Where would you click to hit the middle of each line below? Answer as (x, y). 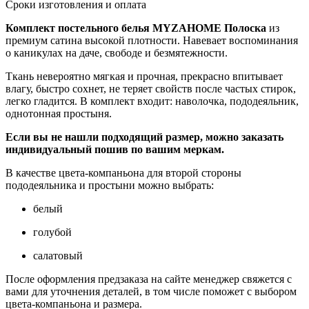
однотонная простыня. (59, 113)
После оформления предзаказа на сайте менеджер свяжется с (149, 279)
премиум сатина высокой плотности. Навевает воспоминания (152, 40)
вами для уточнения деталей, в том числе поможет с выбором (151, 291)
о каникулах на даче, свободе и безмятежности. (117, 53)
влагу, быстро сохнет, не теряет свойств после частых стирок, (151, 89)
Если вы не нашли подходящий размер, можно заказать (144, 137)
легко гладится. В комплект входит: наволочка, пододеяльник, (152, 101)
